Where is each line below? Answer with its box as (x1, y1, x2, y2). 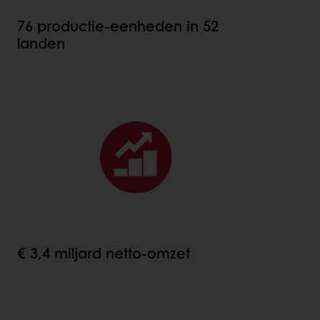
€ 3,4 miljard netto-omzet (17, 243, 190, 264)
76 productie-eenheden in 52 (17, 16, 219, 36)
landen (17, 33, 65, 54)
